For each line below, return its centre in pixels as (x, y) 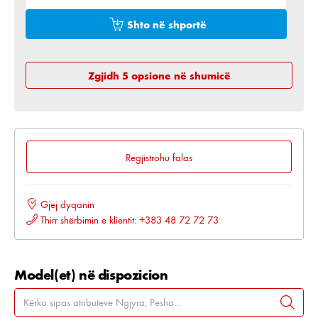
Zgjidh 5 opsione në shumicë (159, 75)
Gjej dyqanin (66, 204)
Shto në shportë (166, 24)
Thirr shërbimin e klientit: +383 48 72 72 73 (128, 220)
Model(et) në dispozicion (91, 274)
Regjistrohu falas (159, 157)
